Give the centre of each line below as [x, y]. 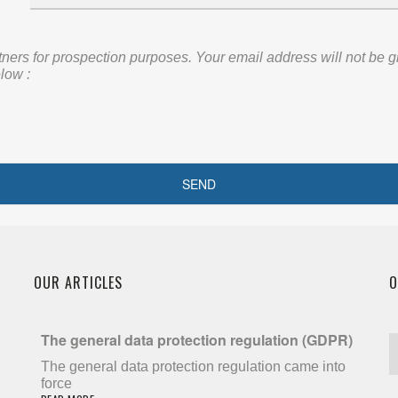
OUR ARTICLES [78, 283]
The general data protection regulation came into [193, 366]
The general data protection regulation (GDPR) [196, 340]
